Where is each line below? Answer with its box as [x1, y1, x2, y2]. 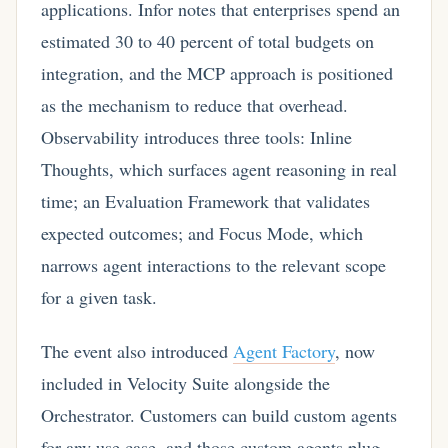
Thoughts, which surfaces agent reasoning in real [41, 157, 397, 182]
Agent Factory [233, 339, 335, 364]
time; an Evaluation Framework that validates [41, 189, 370, 214]
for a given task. [41, 285, 157, 310]
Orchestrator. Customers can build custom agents [41, 403, 397, 428]
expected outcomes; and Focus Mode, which [41, 221, 363, 246]
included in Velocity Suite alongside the [41, 371, 330, 396]
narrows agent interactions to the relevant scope [41, 253, 386, 278]
